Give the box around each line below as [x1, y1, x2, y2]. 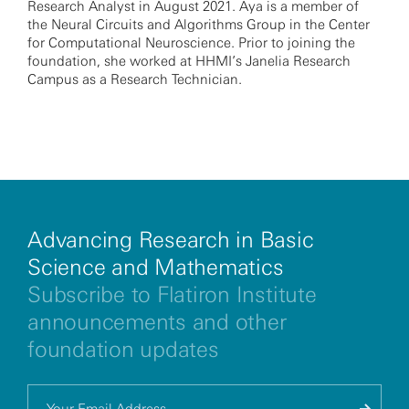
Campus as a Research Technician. [27, 71, 242, 88]
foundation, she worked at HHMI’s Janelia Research [27, 53, 351, 69]
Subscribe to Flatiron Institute [27, 281, 317, 308]
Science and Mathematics [27, 254, 284, 280]
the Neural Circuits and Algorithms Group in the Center [27, 16, 370, 33]
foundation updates [27, 336, 219, 362]
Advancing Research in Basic [27, 226, 314, 253]
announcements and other [27, 309, 287, 335]
